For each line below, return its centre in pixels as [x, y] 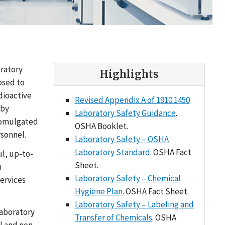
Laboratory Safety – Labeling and [134, 204]
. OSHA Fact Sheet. [155, 191]
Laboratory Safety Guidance [125, 113]
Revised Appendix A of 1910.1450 [132, 100]
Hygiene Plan [98, 191]
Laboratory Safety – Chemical [128, 178]
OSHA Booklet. [101, 126]
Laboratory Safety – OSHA [122, 139]
